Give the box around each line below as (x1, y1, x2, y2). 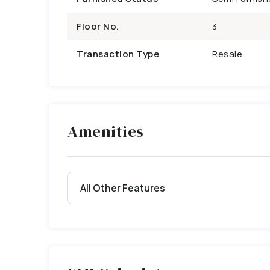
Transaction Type (77, 48, 159, 60)
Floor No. (77, 20, 119, 33)
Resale (212, 48, 242, 60)
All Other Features (80, 181, 165, 195)
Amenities (67, 121, 144, 142)
